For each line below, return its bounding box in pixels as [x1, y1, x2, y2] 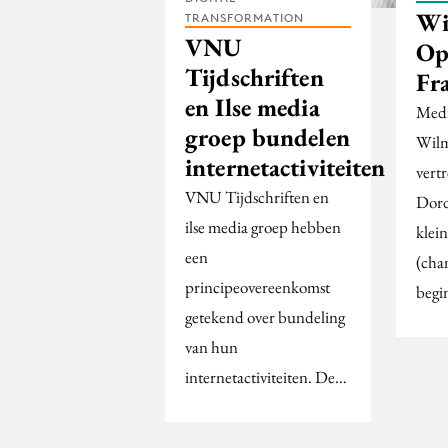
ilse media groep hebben [185, 216, 341, 239]
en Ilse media [185, 91, 320, 124]
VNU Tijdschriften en [185, 186, 329, 209]
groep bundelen [185, 121, 350, 154]
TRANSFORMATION [185, 10, 304, 26]
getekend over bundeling [185, 306, 345, 329]
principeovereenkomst [185, 276, 330, 299]
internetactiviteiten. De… [185, 366, 347, 389]
